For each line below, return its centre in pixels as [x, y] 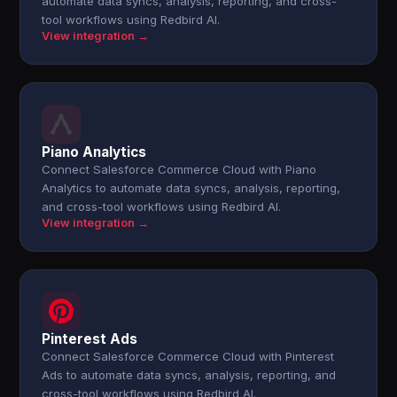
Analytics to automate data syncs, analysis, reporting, [191, 188]
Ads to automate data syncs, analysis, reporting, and [189, 375]
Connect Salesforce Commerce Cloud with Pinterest [188, 356]
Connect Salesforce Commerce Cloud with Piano [179, 169]
